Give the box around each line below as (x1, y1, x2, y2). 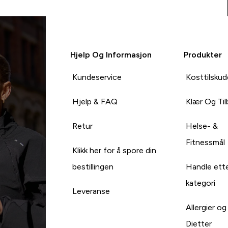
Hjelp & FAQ (72, 97, 118, 106)
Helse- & (186, 121, 218, 130)
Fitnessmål (186, 137, 225, 147)
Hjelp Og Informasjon (70, 50, 152, 59)
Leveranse (72, 186, 110, 195)
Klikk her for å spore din (72, 146, 156, 155)
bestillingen (72, 162, 113, 171)
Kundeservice (72, 72, 122, 81)
